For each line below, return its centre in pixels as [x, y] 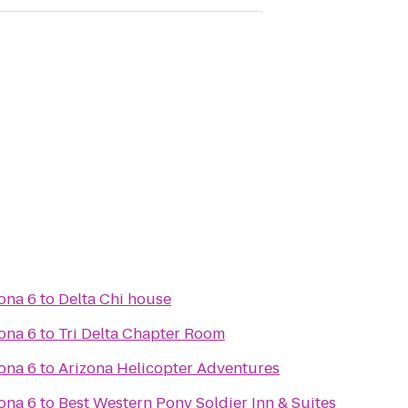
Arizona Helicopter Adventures [169, 368]
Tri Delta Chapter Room [142, 334]
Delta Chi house [115, 299]
